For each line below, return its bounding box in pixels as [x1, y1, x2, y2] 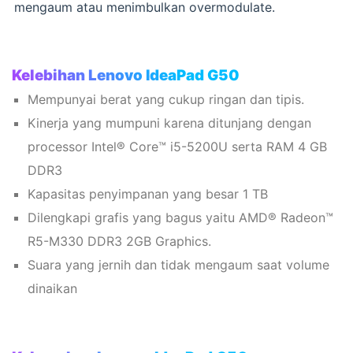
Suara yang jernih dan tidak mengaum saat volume [28, 257, 329, 273]
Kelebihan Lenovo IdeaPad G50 [12, 66, 240, 85]
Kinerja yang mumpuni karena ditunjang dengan [28, 115, 311, 132]
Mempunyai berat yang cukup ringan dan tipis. [28, 91, 304, 108]
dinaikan [28, 281, 77, 297]
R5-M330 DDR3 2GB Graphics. [28, 233, 211, 250]
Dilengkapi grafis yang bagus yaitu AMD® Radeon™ [28, 210, 333, 226]
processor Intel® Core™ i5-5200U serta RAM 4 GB [28, 139, 327, 155]
